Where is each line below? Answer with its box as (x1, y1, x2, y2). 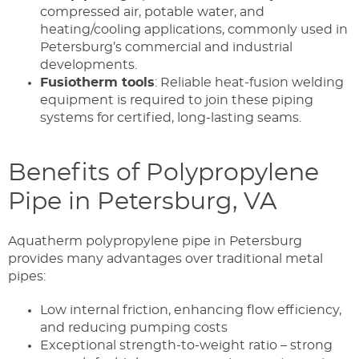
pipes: (8, 269, 46, 283)
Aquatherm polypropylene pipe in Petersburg (8, 234, 302, 248)
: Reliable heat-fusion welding (155, 75, 344, 89)
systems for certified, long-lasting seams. (40, 111, 301, 124)
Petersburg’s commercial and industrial (40, 40, 292, 54)
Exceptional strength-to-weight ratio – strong (40, 338, 333, 352)
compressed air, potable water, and (40, 5, 264, 18)
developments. (40, 58, 137, 71)
